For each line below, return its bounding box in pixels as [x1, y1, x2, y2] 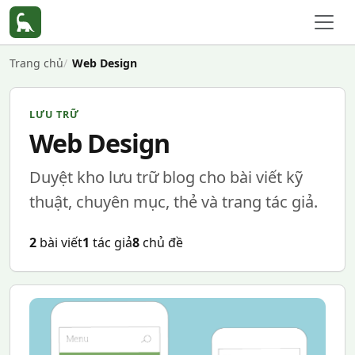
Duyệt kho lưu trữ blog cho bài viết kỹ [29, 166, 303, 188]
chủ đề [139, 234, 183, 251]
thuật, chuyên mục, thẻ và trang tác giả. [29, 191, 318, 212]
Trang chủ [10, 55, 63, 71]
